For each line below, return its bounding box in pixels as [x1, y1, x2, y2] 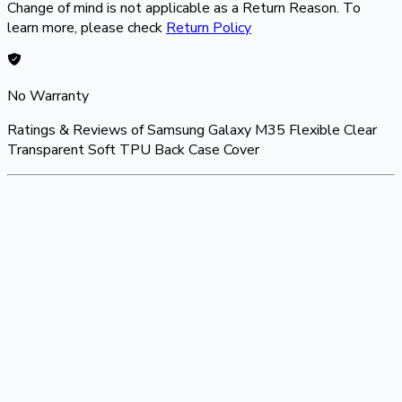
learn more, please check [7, 17, 162, 38]
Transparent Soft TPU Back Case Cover [7, 139, 259, 160]
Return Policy [166, 17, 251, 38]
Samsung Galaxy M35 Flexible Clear [147, 119, 377, 140]
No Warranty [7, 85, 89, 106]
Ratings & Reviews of [7, 119, 147, 140]
